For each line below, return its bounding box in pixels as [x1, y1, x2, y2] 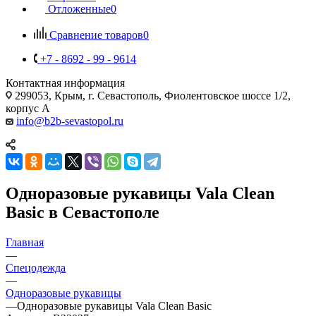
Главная [6, 236, 44, 248]
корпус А [6, 102, 50, 114]
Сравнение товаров [49, 28, 143, 41]
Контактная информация [6, 76, 125, 89]
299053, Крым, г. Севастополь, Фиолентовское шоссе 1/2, [12, 89, 291, 102]
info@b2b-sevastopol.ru [16, 114, 123, 127]
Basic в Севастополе [6, 202, 159, 221]
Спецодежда [6, 261, 66, 274]
